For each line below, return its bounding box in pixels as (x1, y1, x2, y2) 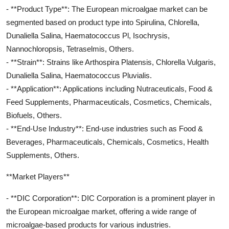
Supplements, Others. (6, 151, 79, 159)
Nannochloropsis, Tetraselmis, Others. (6, 44, 134, 53)
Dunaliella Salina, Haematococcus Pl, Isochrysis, (6, 31, 170, 40)
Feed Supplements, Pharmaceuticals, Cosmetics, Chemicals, (6, 98, 212, 106)
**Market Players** (6, 172, 70, 181)
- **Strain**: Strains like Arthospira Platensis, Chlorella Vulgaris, (6, 58, 216, 66)
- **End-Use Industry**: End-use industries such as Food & (6, 124, 203, 133)
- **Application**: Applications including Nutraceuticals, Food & (6, 84, 213, 93)
